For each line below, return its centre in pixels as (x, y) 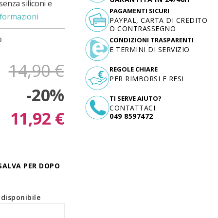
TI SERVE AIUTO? (136, 98)
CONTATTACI (133, 108)
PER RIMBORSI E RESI (147, 79)
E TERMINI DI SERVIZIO (150, 49)
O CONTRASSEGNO (143, 28)
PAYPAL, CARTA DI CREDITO (159, 20)
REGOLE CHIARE (134, 69)
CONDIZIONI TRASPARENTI (152, 40)
